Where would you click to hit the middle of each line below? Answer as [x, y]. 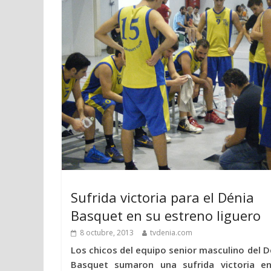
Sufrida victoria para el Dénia [162, 197]
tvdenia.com [171, 232]
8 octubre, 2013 [107, 232]
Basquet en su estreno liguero [166, 215]
